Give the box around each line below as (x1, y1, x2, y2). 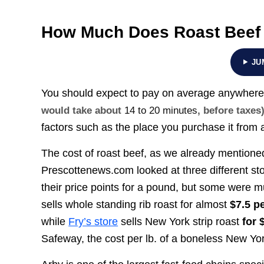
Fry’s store (68, 216, 118, 228)
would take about (41, 104, 125, 116)
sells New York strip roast (118, 216, 243, 228)
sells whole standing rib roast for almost (41, 199, 230, 211)
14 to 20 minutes (124, 104, 198, 116)
